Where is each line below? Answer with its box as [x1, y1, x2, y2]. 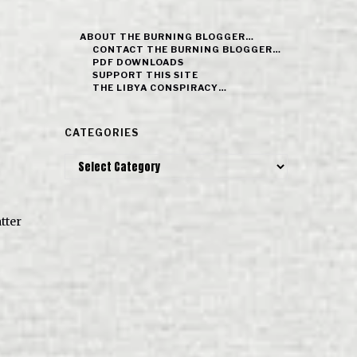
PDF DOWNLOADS [92, 57, 185, 68]
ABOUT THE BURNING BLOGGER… [80, 31, 255, 42]
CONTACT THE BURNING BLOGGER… [92, 44, 282, 55]
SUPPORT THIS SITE [92, 69, 199, 80]
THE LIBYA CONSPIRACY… [92, 82, 228, 93]
